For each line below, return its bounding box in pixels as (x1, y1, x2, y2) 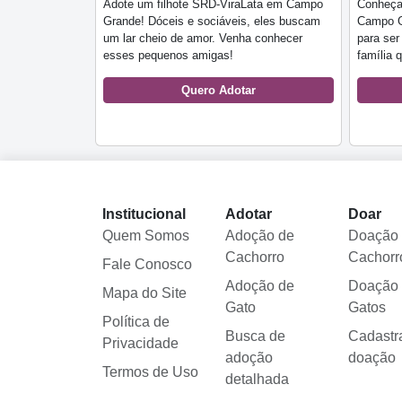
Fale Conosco (102, 256, 192, 272)
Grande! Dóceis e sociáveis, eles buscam (103, 13, 320, 28)
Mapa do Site (102, 284, 187, 301)
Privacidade (102, 335, 179, 351)
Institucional (102, 205, 186, 222)
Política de (102, 313, 170, 329)
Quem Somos (102, 227, 189, 243)
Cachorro (224, 249, 284, 265)
